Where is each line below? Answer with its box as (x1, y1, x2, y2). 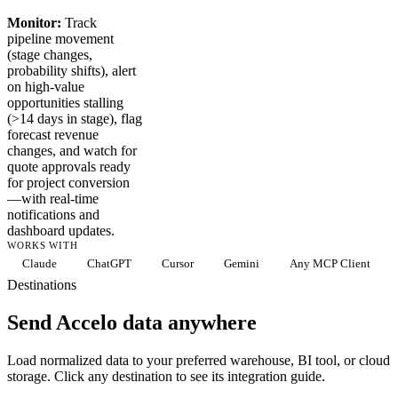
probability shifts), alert (7, 62, 136, 78)
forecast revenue (7, 126, 99, 142)
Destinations (7, 276, 76, 292)
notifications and (7, 206, 99, 222)
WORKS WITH (7, 239, 78, 251)
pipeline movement (7, 30, 114, 46)
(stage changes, (7, 46, 92, 62)
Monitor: (7, 14, 61, 30)
